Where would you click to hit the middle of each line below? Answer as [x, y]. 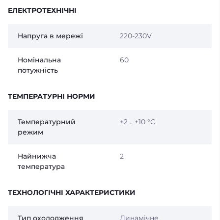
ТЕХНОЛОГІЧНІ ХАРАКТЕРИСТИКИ [72, 193]
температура [41, 167]
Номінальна [39, 60]
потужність [38, 70]
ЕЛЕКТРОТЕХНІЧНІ [42, 11]
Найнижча [37, 156]
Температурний [47, 122]
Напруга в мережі [50, 36]
